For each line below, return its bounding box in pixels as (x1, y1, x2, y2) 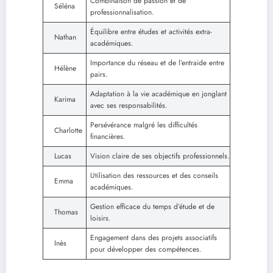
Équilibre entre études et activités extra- (90, 26, 212, 37)
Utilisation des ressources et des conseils (90, 169, 218, 181)
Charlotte (54, 124, 82, 136)
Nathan (54, 31, 76, 43)
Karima (54, 93, 76, 105)
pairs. (90, 68, 108, 80)
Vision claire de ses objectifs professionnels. (90, 150, 230, 161)
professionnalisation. (90, 6, 154, 18)
